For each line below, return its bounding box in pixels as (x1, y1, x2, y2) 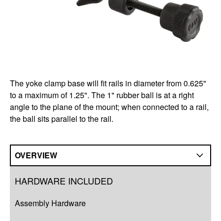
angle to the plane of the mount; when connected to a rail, (10, 101, 209, 113)
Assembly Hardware (15, 197, 86, 209)
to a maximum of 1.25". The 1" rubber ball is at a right (10, 89, 194, 101)
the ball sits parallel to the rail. (10, 113, 113, 125)
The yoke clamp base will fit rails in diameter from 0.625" (10, 77, 206, 89)
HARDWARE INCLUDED (15, 174, 113, 187)
